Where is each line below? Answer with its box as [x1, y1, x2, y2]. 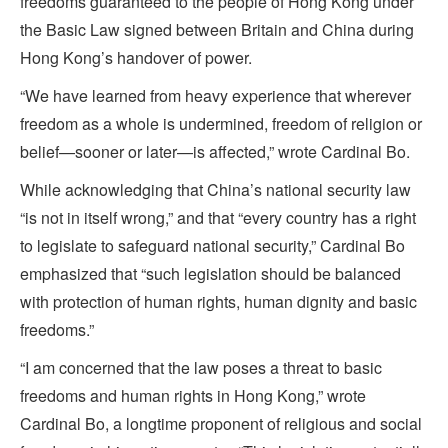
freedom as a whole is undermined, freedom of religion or [20, 111, 422, 135]
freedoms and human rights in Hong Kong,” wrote [20, 383, 366, 407]
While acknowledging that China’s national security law [20, 177, 411, 201]
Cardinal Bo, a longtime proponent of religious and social [20, 411, 422, 435]
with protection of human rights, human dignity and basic [20, 289, 417, 313]
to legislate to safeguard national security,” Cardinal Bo [20, 233, 405, 257]
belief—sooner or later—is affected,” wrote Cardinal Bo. [20, 139, 410, 163]
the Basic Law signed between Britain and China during [20, 17, 414, 41]
